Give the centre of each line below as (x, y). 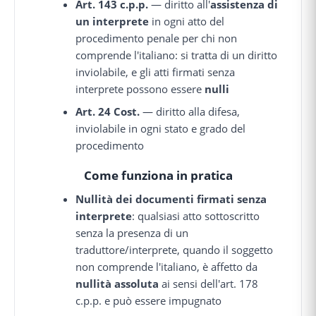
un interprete (113, 21)
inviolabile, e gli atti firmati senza (156, 72)
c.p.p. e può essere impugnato (149, 300)
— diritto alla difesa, (190, 111)
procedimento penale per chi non (157, 38)
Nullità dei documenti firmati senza (171, 199)
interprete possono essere (140, 89)
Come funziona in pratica (158, 176)
